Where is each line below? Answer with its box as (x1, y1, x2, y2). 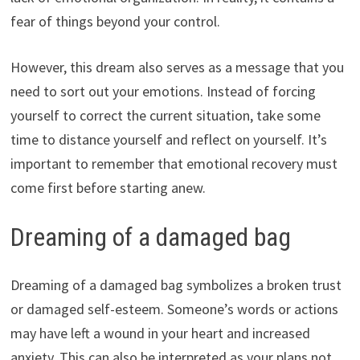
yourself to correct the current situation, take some (10, 105, 321, 125)
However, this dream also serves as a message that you (10, 57, 344, 76)
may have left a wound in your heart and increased (10, 324, 310, 343)
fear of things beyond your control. (10, 11, 220, 31)
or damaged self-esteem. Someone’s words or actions (10, 300, 338, 319)
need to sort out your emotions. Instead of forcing (10, 81, 316, 100)
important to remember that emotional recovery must (10, 153, 337, 173)
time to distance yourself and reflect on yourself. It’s (10, 129, 327, 149)
